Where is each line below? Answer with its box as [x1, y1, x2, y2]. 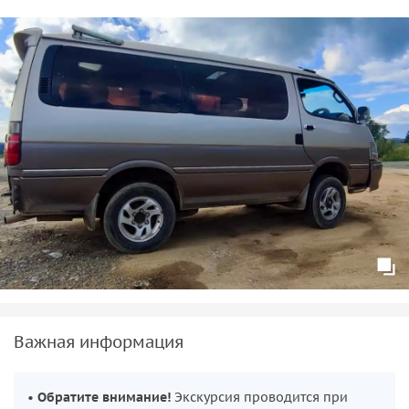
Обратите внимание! [37, 388, 171, 405]
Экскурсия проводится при [171, 388, 348, 405]
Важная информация [14, 330, 184, 352]
